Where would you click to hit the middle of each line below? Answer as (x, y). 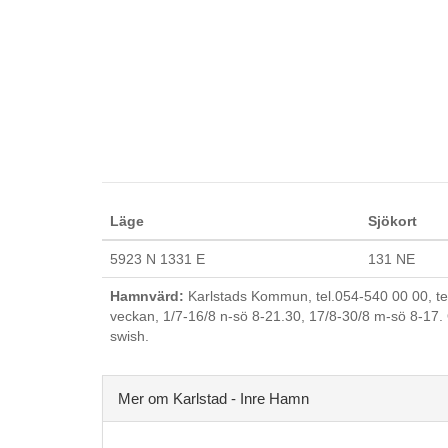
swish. (129, 336)
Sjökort (392, 221)
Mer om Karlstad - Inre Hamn (213, 398)
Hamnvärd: (147, 296)
